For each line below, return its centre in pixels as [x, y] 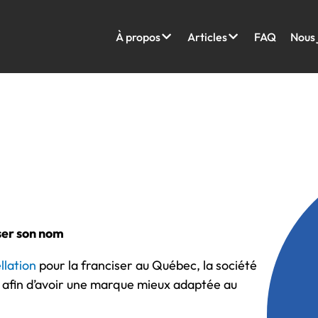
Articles [207, 37]
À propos [138, 37]
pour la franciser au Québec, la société [147, 265]
